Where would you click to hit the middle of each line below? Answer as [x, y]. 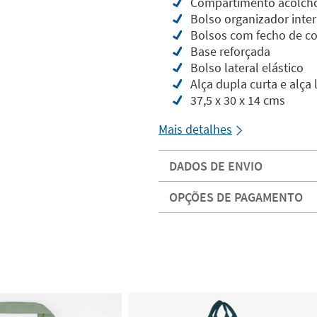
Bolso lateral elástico [247, 68]
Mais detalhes [195, 129]
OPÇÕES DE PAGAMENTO [236, 197]
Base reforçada [230, 51]
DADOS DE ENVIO [216, 166]
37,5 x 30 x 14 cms [238, 100]
